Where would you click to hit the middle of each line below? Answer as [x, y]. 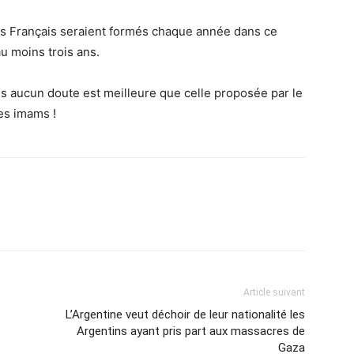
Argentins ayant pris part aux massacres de [191, 331]
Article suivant [274, 292]
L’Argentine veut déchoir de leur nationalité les [185, 314]
